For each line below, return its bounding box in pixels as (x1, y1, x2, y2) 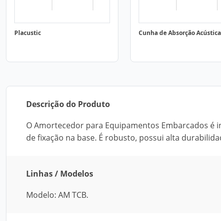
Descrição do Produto (26, 99, 110, 110)
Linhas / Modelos (26, 168, 93, 179)
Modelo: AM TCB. (26, 189, 88, 200)
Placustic (14, 29, 41, 37)
